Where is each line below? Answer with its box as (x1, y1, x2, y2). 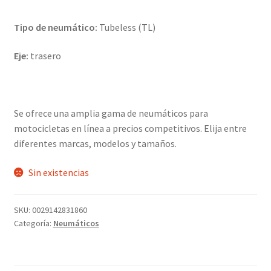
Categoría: (13, 217, 53, 229)
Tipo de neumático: (13, 21, 97, 33)
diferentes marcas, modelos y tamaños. (13, 137, 177, 150)
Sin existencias (28, 166, 90, 179)
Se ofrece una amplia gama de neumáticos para (13, 107, 208, 120)
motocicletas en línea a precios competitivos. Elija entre (13, 122, 247, 135)
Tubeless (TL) (97, 21, 155, 33)
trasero (28, 50, 61, 62)
